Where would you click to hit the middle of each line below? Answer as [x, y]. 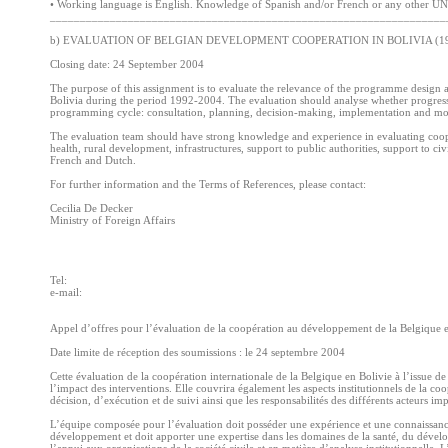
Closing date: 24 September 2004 [127, 64]
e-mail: [66, 292]
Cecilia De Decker [91, 208]
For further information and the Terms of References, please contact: [208, 184]
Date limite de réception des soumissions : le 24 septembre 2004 [197, 352]
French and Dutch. [93, 160]
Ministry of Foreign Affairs [112, 220]
